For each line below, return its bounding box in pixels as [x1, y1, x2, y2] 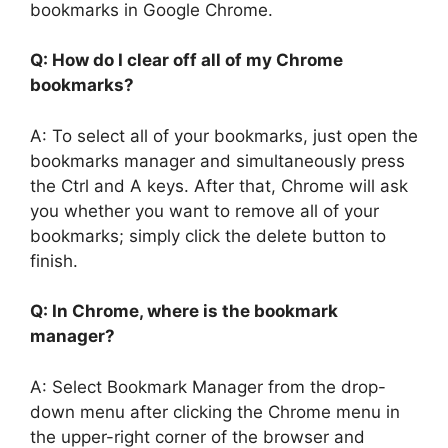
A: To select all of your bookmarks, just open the [30, 125, 418, 146]
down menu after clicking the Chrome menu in [30, 401, 400, 422]
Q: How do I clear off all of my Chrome [30, 50, 343, 70]
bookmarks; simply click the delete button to [30, 225, 386, 246]
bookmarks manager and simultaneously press [30, 150, 405, 171]
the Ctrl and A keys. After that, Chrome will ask [30, 175, 408, 196]
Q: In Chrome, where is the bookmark [30, 301, 338, 321]
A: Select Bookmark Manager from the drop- [30, 376, 386, 397]
